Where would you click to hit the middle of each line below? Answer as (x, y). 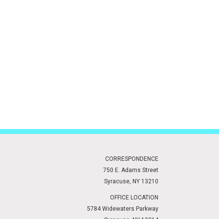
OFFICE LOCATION (134, 197)
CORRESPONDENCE (132, 159)
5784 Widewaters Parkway (123, 209)
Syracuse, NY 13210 (131, 181)
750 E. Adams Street (131, 170)
